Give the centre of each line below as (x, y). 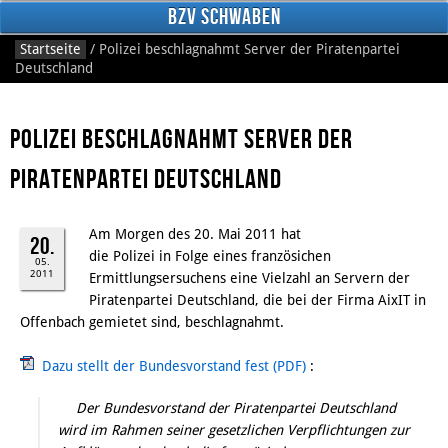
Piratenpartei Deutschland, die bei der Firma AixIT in (257, 300)
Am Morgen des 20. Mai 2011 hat (195, 234)
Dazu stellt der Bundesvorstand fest (155, 366)
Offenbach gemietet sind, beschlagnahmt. (152, 322)
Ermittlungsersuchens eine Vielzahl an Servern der (249, 278)
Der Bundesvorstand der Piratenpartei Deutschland (236, 408)
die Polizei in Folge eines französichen (210, 256)
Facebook (53, 239)
